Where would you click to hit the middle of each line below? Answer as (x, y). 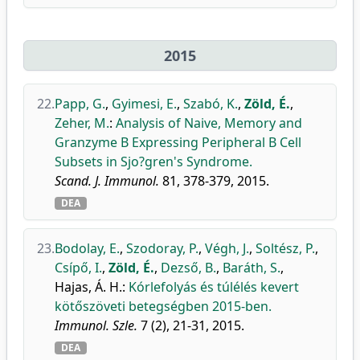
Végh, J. (227, 248)
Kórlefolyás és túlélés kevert (214, 287)
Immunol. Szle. (96, 325)
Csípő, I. (78, 268)
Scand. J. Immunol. (107, 181)
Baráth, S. (252, 268)
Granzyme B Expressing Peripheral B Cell (178, 142)
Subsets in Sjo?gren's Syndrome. (153, 162)
